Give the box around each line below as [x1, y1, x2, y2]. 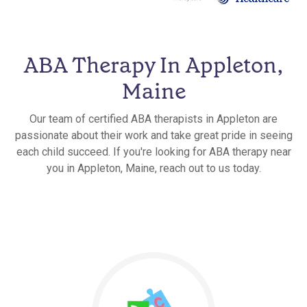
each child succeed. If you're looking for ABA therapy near [16, 145, 291, 158]
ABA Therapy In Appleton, [23, 50, 284, 79]
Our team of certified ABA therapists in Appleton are [29, 112, 278, 125]
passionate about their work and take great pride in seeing [14, 128, 293, 142]
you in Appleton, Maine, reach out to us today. [46, 161, 261, 175]
